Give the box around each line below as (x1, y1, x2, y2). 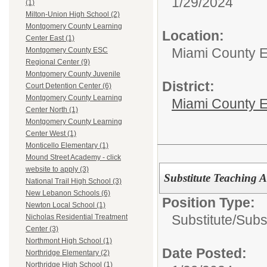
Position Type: (162, 195, 255, 211)
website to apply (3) (26, 165, 89, 174)
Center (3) (26, 225, 58, 234)
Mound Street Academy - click (26, 153, 121, 162)
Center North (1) (26, 105, 78, 114)
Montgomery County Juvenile (26, 70, 120, 79)
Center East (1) (26, 34, 74, 43)
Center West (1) (26, 129, 76, 138)
